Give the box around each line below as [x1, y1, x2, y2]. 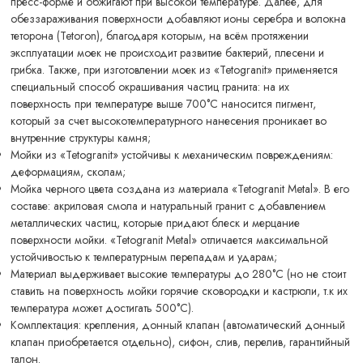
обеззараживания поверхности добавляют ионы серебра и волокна [11, 11, 347, 28]
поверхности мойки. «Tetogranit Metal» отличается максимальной [11, 232, 329, 249]
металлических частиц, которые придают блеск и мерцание [11, 215, 301, 232]
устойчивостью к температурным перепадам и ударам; [11, 249, 278, 266]
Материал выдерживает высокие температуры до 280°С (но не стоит [11, 266, 347, 283]
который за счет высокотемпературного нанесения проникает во [11, 113, 327, 130]
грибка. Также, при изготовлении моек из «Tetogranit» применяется [11, 62, 339, 79]
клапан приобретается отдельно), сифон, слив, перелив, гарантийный [11, 334, 351, 351]
